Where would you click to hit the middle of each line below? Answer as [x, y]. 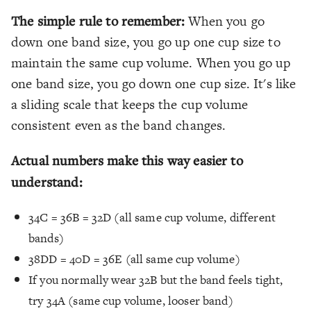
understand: [47, 181]
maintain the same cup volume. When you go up [151, 62]
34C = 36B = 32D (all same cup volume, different [152, 217]
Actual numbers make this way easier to [127, 160]
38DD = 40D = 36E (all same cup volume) [134, 259]
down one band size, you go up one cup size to [146, 42]
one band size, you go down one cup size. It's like [154, 83]
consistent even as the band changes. [119, 125]
